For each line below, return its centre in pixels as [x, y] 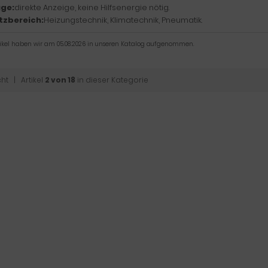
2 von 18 [60, 80]
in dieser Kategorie [112, 80]
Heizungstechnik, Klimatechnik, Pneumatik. [123, 20]
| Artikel [27, 80]
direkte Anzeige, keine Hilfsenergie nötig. [92, 7]
